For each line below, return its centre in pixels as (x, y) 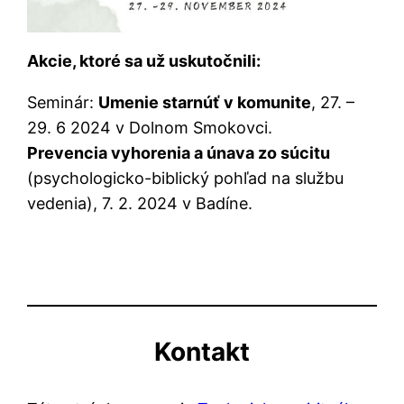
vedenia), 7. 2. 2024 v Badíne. (140, 203)
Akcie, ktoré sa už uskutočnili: (144, 60)
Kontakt (202, 352)
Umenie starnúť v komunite (205, 102)
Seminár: (63, 102)
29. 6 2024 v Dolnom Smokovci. (150, 127)
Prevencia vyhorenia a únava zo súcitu (179, 152)
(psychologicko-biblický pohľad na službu (186, 178)
